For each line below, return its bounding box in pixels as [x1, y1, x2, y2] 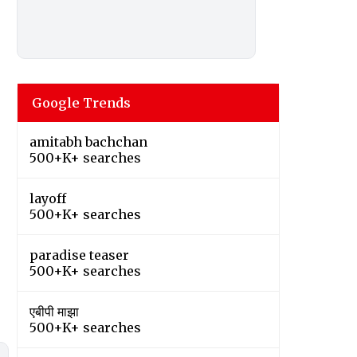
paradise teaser [29, 247, 129, 264]
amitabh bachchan [29, 134, 147, 151]
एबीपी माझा [29, 304, 79, 320]
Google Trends [32, 95, 131, 112]
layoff [29, 190, 66, 207]
